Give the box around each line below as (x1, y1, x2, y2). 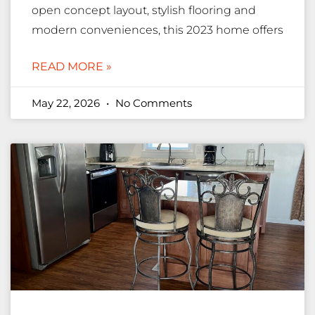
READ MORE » (32, 60, 112, 74)
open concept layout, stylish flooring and (32, 4, 256, 18)
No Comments (112, 96, 192, 110)
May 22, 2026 (32, 96, 103, 110)
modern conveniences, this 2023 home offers (32, 23, 283, 37)
